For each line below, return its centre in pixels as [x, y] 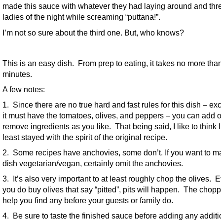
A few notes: [24, 89]
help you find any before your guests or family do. [88, 201]
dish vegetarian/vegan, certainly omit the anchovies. [93, 164]
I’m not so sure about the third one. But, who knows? [93, 32]
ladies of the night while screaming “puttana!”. [81, 17]
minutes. [17, 74]
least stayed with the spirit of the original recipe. [85, 137]
